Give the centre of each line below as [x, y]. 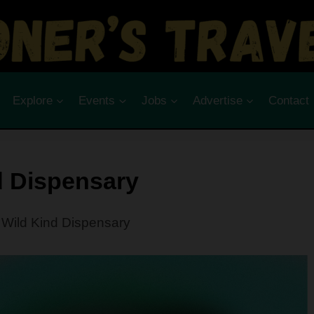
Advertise [217, 100]
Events [97, 100]
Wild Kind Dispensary [66, 222]
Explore [32, 100]
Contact [289, 100]
